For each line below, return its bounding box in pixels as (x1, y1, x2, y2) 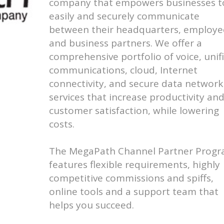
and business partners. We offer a (49, 36, 202, 49)
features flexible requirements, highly (49, 158, 220, 171)
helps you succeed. (49, 198, 134, 211)
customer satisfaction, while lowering (49, 104, 219, 117)
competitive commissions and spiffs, (49, 171, 214, 184)
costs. (49, 117, 75, 130)
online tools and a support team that (49, 185, 219, 198)
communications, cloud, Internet (49, 63, 198, 76)
